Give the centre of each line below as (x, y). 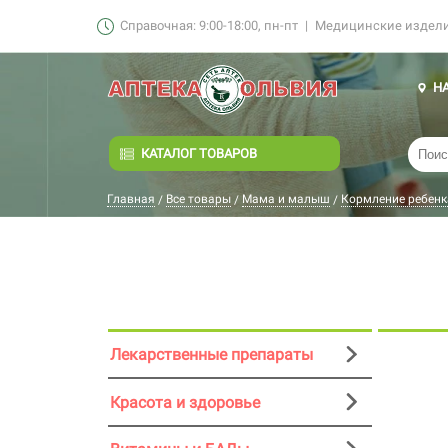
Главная (131, 199)
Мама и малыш (286, 199)
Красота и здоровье (185, 402)
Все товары (198, 199)
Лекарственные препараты (211, 355)
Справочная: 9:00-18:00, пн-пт (209, 25)
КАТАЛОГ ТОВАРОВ (199, 153)
